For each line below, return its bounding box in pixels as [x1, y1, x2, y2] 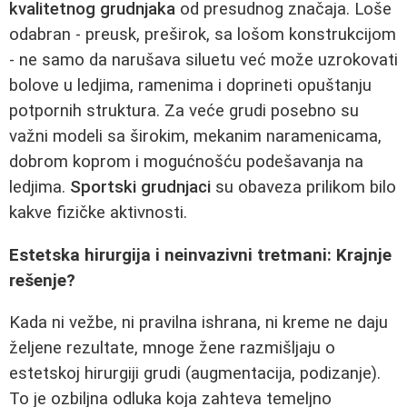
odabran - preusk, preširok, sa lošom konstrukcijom [9, 24, 396, 45]
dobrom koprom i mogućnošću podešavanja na [9, 151, 363, 172]
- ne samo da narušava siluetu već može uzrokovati [9, 49, 398, 70]
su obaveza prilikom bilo [211, 176, 396, 197]
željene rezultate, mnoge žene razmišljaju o [9, 338, 335, 359]
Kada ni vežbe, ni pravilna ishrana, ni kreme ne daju [9, 313, 388, 333]
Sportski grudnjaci [70, 176, 211, 197]
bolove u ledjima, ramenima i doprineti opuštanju [9, 74, 372, 95]
